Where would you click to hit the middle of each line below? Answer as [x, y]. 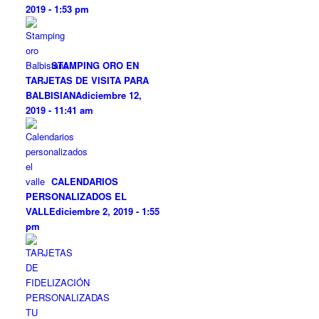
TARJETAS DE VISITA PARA [88, 80]
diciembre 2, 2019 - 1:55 [108, 211]
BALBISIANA [54, 95]
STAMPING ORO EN [95, 65]
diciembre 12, [112, 95]
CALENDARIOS [85, 181]
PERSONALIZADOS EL [77, 196]
